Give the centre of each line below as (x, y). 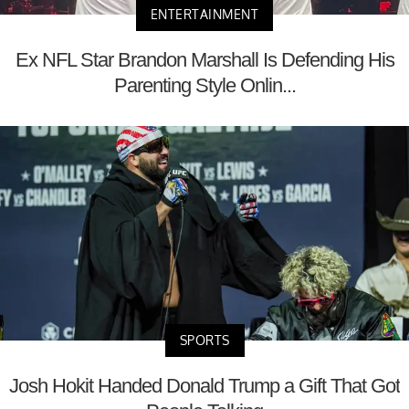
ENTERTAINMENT (204, 15)
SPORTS (204, 340)
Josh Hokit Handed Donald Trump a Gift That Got (204, 386)
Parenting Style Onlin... (204, 86)
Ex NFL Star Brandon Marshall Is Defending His (204, 60)
